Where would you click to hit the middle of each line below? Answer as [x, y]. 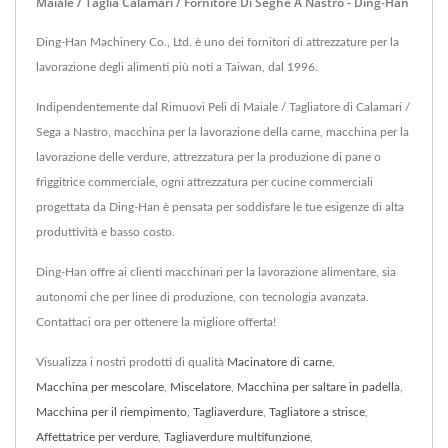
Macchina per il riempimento [111, 411]
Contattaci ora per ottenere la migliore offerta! [156, 321]
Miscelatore [200, 386]
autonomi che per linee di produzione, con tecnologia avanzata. [202, 296]
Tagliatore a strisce [317, 411]
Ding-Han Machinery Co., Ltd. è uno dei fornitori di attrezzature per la [217, 41]
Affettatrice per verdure [97, 436]
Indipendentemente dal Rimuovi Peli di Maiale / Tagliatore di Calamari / [223, 106]
